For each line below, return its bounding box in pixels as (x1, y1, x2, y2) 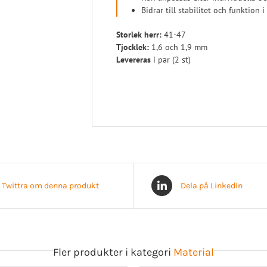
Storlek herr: (116, 29, 162, 40)
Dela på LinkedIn (181, 180, 243, 191)
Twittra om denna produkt (2, 180, 99, 191)
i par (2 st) (151, 54, 191, 65)
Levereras (116, 54, 151, 65)
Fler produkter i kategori (53, 245, 173, 259)
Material (173, 245, 214, 259)
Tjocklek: (116, 41, 149, 52)
